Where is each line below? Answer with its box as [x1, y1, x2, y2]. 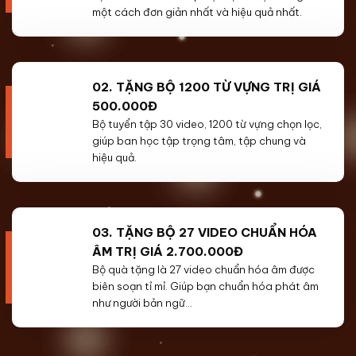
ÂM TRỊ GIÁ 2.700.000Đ [92, 244, 243, 260]
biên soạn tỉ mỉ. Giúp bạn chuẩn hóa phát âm [92, 280, 319, 293]
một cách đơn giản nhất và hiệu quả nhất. [92, 6, 302, 19]
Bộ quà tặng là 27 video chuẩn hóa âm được [92, 263, 315, 277]
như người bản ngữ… [92, 296, 192, 310]
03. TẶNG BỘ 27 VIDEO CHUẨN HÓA [92, 225, 317, 241]
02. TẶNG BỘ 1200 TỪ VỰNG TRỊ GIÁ [92, 79, 321, 95]
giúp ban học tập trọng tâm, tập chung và [92, 134, 306, 148]
